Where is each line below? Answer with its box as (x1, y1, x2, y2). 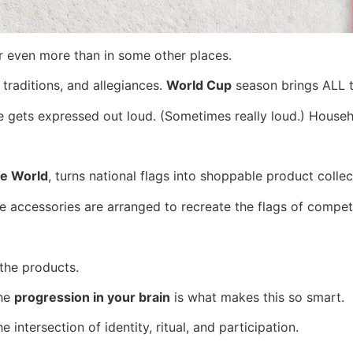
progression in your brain (14, 288, 170, 305)
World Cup (166, 77, 232, 94)
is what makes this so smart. (170, 288, 344, 305)
